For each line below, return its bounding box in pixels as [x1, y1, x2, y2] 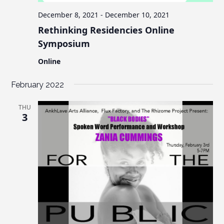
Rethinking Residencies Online [38, 23, 175, 36]
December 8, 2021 [38, 9, 99, 19]
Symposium [38, 37, 90, 49]
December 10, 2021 [105, 9, 170, 19]
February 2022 [11, 79, 64, 89]
